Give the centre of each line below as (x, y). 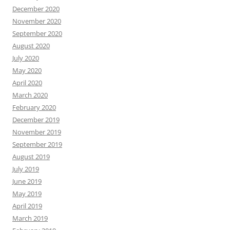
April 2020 (27, 82)
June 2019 (27, 181)
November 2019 (37, 132)
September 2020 (37, 33)
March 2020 (30, 95)
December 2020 (36, 8)
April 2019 (27, 206)
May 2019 (27, 193)
